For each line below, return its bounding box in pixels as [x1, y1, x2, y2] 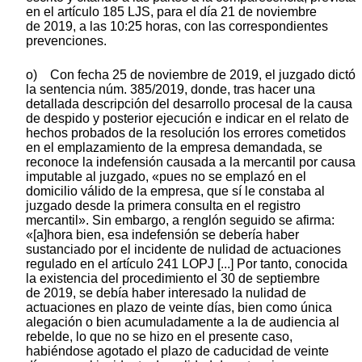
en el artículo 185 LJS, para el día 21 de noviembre [26, 4, 317, 19]
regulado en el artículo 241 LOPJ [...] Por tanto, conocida [26, 256, 347, 271]
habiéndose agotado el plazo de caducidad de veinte [26, 343, 329, 358]
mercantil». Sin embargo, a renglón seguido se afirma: [26, 213, 335, 227]
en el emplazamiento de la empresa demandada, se [26, 140, 322, 154]
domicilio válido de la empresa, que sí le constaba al [26, 183, 325, 198]
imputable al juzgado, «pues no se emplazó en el [26, 169, 306, 183]
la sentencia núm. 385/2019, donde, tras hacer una [26, 82, 315, 96]
